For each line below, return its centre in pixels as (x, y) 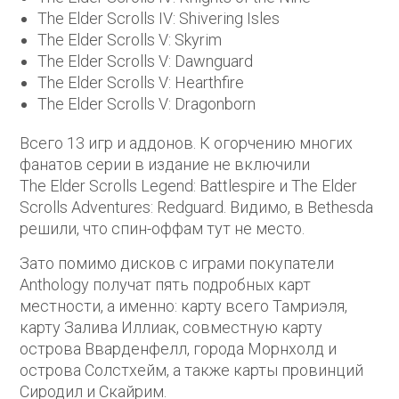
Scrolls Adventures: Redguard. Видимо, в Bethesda (197, 208)
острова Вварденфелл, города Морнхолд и (179, 349)
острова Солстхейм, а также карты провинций (192, 370)
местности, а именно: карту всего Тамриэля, (184, 306)
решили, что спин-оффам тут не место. (163, 229)
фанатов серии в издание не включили (165, 165)
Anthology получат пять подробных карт (166, 285)
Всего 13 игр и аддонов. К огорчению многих (187, 143)
